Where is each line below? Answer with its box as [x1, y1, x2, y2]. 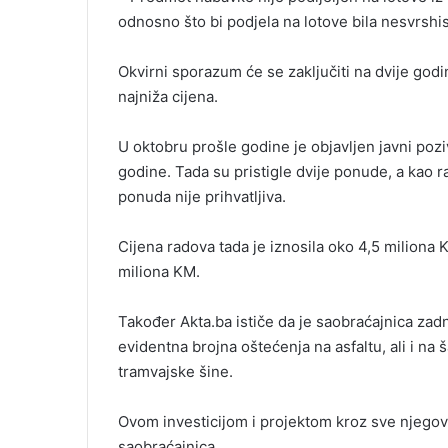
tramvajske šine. [118, 362, 233, 382]
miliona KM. [118, 262, 200, 282]
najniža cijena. [118, 87, 218, 107]
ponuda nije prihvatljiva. [118, 187, 286, 207]
